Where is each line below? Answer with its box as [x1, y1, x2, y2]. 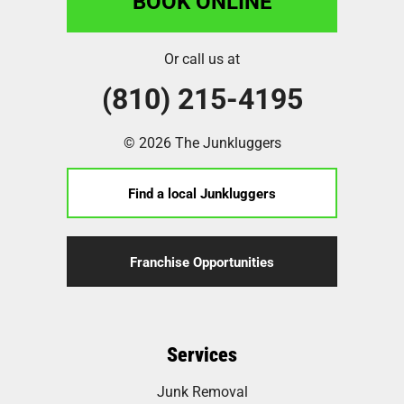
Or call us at [164, 48, 240, 68]
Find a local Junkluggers [128, 183, 276, 202]
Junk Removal [156, 381, 248, 400]
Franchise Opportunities [130, 252, 274, 271]
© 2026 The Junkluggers [123, 132, 281, 151]
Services [167, 340, 237, 367]
